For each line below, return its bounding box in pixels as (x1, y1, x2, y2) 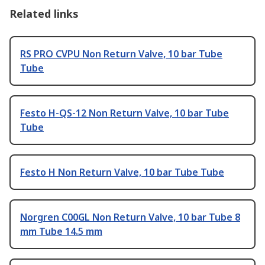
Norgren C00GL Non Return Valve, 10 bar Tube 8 (20, 210, 240, 224)
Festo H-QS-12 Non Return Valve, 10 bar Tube (20, 106, 229, 119)
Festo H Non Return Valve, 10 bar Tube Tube (20, 165, 224, 179)
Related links (9, 6, 79, 21)
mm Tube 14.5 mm (20, 224, 102, 238)
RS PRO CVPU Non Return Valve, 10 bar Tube (20, 47, 222, 60)
